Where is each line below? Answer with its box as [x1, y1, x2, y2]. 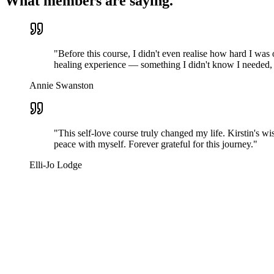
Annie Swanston [29, 80, 94, 91]
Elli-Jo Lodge [29, 159, 82, 170]
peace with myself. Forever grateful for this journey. [54, 138, 253, 149]
